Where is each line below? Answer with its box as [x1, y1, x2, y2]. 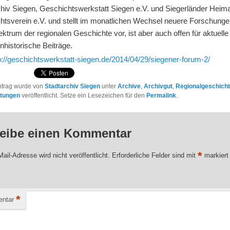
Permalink [146, 92, 177, 100]
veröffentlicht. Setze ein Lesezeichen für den [20, 92, 147, 100]
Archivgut [144, 83, 173, 90]
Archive [118, 83, 141, 90]
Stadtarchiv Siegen [45, 83, 101, 90]
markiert [202, 151, 229, 159]
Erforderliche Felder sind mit [112, 151, 198, 159]
